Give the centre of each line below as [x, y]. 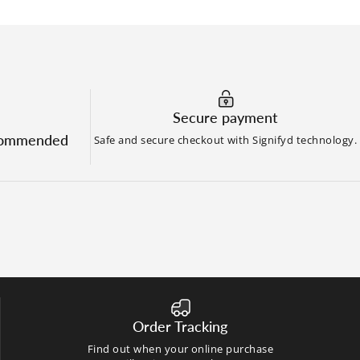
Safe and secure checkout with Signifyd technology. [225, 140]
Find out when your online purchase [180, 349]
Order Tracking [180, 327]
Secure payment [225, 118]
